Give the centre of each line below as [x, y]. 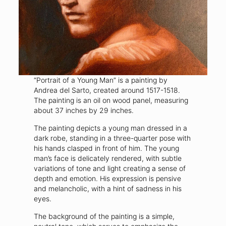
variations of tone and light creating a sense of [109, 168]
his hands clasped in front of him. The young [106, 148]
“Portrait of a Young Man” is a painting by [100, 80]
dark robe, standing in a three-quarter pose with [112, 138]
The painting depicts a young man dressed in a [110, 128]
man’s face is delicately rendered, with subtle [107, 158]
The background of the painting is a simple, [104, 216]
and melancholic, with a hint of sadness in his [107, 189]
